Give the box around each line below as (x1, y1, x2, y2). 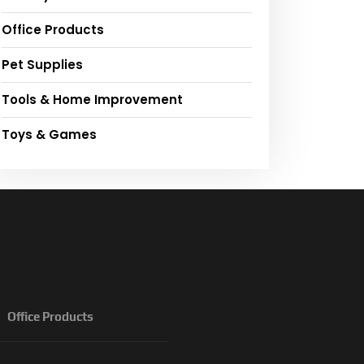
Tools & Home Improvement (2, 91, 183, 109)
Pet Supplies (2, 56, 83, 74)
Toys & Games (2, 126, 97, 144)
